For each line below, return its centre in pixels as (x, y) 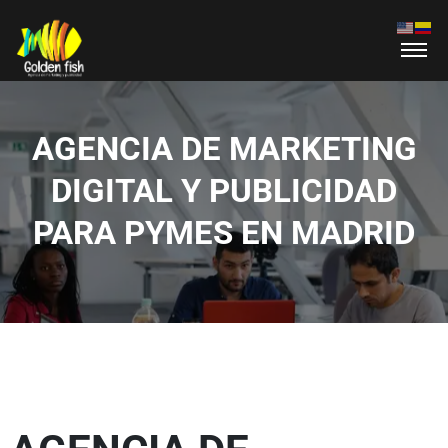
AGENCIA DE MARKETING (224, 149)
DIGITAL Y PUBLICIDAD (224, 191)
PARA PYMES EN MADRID (224, 233)
